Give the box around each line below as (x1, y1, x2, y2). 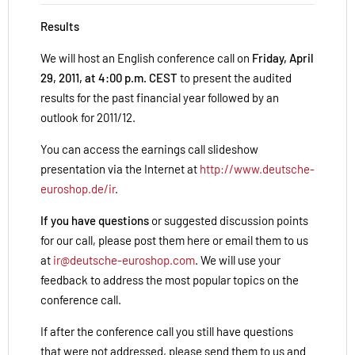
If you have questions (40, 212, 149, 227)
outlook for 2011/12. (40, 109, 136, 124)
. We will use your (195, 252, 281, 267)
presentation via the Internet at (40, 161, 200, 176)
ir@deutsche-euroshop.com (53, 252, 195, 267)
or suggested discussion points (149, 212, 308, 227)
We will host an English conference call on (40, 50, 252, 65)
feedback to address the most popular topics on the (40, 272, 299, 287)
